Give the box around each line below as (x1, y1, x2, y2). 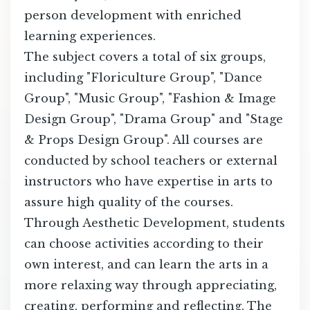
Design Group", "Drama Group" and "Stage (24, 112, 283, 127)
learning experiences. (24, 29, 156, 44)
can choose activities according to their (24, 237, 264, 251)
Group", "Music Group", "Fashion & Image (24, 91, 276, 106)
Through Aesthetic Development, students (24, 216, 285, 230)
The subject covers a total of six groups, (24, 50, 266, 64)
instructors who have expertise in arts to (24, 174, 273, 189)
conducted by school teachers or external (24, 154, 277, 168)
